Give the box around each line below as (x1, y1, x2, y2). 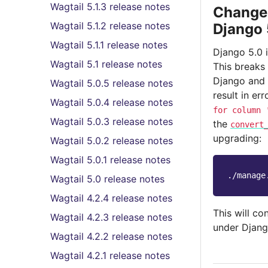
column (232, 105, 261, 115)
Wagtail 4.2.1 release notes (50, 249, 170, 261)
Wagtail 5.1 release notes (50, 58, 162, 70)
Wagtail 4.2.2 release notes (50, 230, 172, 242)
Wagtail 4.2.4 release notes (50, 192, 172, 204)
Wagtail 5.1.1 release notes (50, 39, 167, 51)
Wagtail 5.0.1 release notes (50, 154, 170, 166)
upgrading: (213, 132, 261, 144)
